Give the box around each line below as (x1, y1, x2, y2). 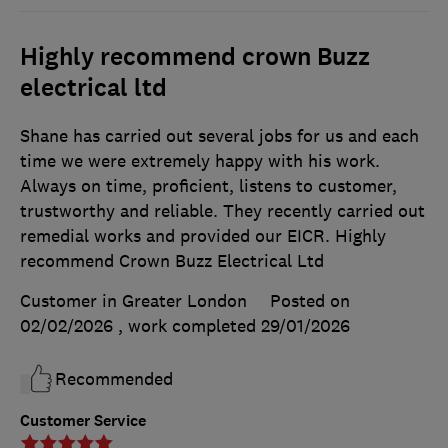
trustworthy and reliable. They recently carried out (20, 200, 425, 223)
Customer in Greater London (20, 290, 247, 313)
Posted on (270, 290, 350, 313)
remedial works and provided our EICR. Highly (20, 225, 386, 248)
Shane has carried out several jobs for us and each (20, 125, 419, 148)
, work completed (118, 315, 261, 338)
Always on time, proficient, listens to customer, (20, 175, 397, 198)
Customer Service (20, 410, 146, 431)
